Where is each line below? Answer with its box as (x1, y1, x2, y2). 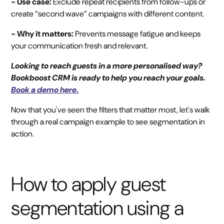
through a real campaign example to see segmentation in (11, 116, 205, 127)
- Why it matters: (11, 28, 74, 39)
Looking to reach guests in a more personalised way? (11, 60, 203, 71)
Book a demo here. (11, 84, 79, 95)
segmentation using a (11, 195, 184, 221)
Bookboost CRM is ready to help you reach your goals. (11, 72, 206, 83)
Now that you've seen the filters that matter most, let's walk (11, 104, 210, 115)
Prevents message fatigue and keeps (73, 28, 201, 39)
